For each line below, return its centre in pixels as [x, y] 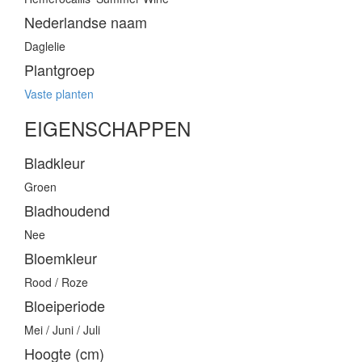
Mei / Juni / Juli [62, 330]
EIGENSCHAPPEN [107, 128]
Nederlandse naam [86, 22]
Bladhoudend [67, 210]
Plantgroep [59, 70]
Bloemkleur [61, 258]
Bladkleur [55, 163]
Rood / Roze [56, 282]
